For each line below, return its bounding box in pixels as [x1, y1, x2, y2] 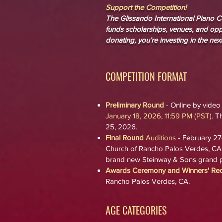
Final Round [106, 133, 144, 142]
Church [106, 144, 130, 153]
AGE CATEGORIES [106, 203, 166, 218]
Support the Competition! [106, 3, 186, 11]
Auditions [144, 133, 178, 142]
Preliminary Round [106, 101, 164, 109]
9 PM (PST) [175, 111, 212, 120]
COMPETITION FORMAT [106, 69, 187, 84]
